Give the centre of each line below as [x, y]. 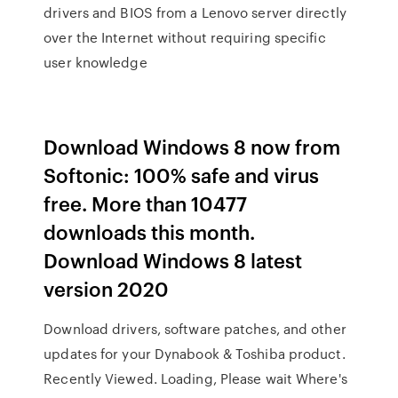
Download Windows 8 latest [173, 260]
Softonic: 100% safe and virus [182, 175]
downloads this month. [150, 231]
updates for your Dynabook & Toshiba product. [195, 354]
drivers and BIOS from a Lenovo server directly [195, 12]
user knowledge [97, 62]
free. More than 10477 [146, 203]
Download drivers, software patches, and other [195, 329]
